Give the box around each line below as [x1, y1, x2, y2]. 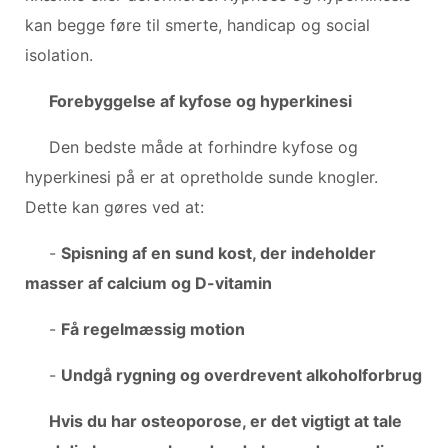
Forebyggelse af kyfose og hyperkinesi [49, 90, 352, 111]
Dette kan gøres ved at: [25, 196, 204, 217]
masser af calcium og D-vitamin [25, 272, 272, 293]
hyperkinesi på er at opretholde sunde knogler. [25, 166, 378, 187]
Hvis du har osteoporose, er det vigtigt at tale [49, 410, 402, 431]
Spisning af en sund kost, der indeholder [61, 242, 376, 263]
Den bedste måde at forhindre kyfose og [49, 136, 358, 157]
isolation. [25, 44, 93, 65]
